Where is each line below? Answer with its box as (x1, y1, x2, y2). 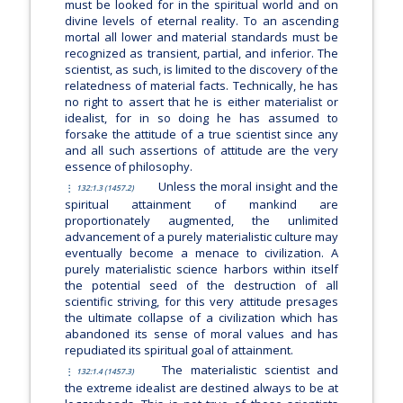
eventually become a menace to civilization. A (64, 245, 339, 262)
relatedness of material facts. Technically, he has (64, 77, 339, 94)
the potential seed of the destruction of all (64, 277, 339, 294)
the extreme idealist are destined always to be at (64, 380, 339, 397)
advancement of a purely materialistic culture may (64, 228, 339, 246)
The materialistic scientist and (154, 362, 339, 379)
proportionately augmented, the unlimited (64, 212, 339, 229)
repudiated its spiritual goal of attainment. (64, 342, 293, 359)
